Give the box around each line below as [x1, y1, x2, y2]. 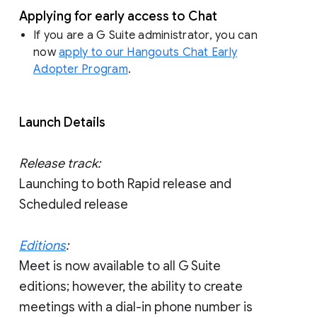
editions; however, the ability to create [19, 278, 243, 294]
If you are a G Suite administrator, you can [33, 28, 258, 42]
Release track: [19, 155, 100, 171]
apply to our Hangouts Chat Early [59, 45, 237, 59]
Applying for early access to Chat [19, 8, 217, 24]
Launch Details [19, 114, 105, 130]
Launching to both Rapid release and [19, 175, 231, 192]
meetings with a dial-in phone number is [19, 299, 253, 315]
